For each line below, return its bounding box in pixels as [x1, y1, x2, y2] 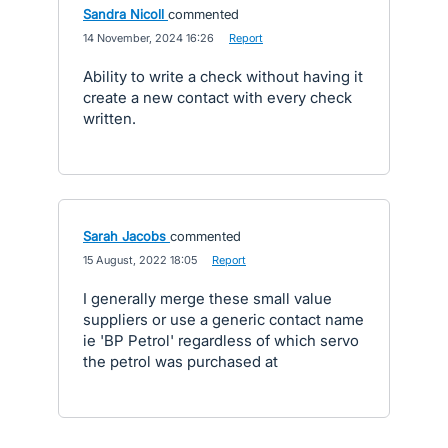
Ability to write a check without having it [83, 67, 363, 86]
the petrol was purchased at [83, 352, 278, 371]
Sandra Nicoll [83, 6, 164, 22]
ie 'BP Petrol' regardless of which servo [83, 331, 359, 350]
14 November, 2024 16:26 [83, 31, 214, 45]
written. [83, 109, 136, 128]
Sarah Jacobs [83, 228, 166, 244]
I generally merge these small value [83, 289, 332, 308]
